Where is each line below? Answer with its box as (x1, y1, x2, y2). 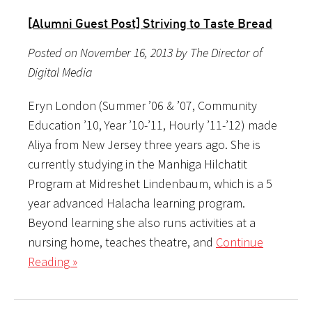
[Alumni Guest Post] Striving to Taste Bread (28, 15, 272, 31)
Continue (216, 233, 263, 250)
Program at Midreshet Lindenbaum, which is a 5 (28, 175, 272, 192)
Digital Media (28, 63, 92, 80)
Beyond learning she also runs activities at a (28, 214, 256, 231)
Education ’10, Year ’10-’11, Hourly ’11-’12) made (28, 116, 277, 133)
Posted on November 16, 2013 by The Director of (28, 44, 263, 61)
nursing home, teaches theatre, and (28, 233, 216, 250)
